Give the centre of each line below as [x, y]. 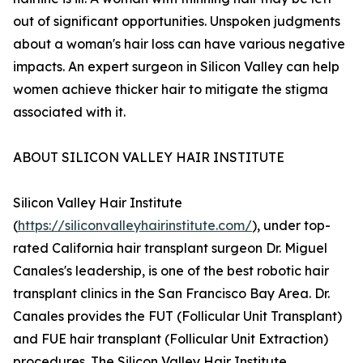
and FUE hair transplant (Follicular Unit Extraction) [171, 339]
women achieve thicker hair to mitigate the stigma [171, 90]
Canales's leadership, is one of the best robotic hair [171, 271]
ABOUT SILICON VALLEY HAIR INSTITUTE [149, 158]
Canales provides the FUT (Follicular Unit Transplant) [177, 316]
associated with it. [69, 112]
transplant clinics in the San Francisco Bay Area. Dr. [171, 294]
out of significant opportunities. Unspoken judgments [177, 21]
